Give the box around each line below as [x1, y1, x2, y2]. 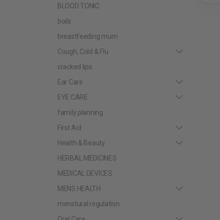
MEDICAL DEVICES [57, 169, 112, 177]
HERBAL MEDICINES [57, 154, 117, 162]
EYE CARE [57, 93, 88, 101]
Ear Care [57, 78, 83, 86]
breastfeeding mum [57, 32, 118, 40]
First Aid [57, 123, 82, 132]
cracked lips [57, 62, 92, 71]
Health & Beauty [57, 138, 105, 147]
